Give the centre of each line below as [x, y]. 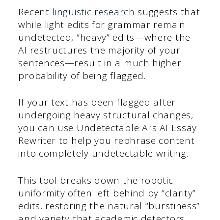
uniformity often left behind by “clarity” [107, 193]
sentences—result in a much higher [100, 63]
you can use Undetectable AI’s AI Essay [108, 128]
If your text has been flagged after [97, 102]
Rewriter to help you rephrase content [107, 141]
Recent [35, 12]
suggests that [167, 12]
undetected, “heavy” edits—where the [104, 37]
